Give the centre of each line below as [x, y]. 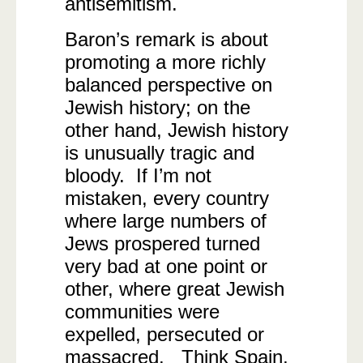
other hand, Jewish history [177, 130]
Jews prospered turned [162, 243]
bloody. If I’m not [138, 175]
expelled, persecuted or [164, 334]
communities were [142, 312]
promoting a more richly [165, 62]
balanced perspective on [169, 85]
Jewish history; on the [158, 107]
